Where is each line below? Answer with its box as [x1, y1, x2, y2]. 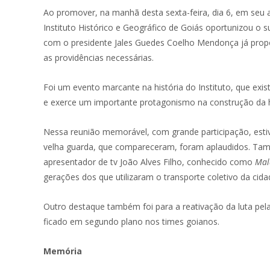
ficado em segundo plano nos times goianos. [43, 216, 219, 227]
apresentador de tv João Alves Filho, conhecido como [43, 156, 255, 168]
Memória [43, 245, 82, 257]
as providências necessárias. [43, 52, 154, 63]
